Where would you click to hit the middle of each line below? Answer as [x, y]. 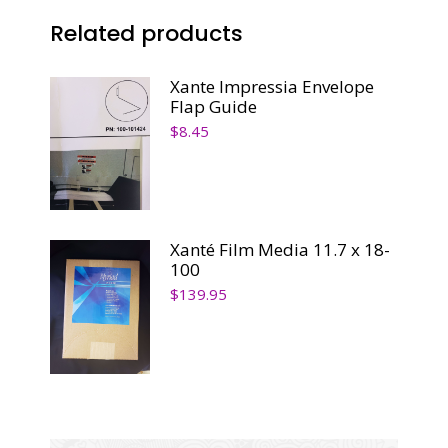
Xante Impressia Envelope [272, 86]
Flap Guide [213, 106]
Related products [146, 33]
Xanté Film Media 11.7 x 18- [280, 250]
